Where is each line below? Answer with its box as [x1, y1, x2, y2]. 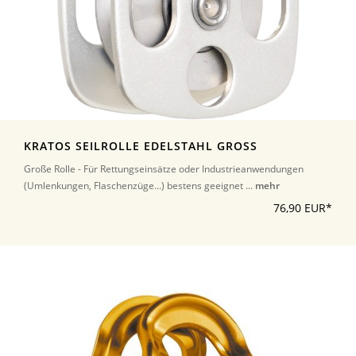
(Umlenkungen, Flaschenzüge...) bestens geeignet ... [24, 179, 255, 193]
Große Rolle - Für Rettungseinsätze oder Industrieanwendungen [24, 162, 304, 176]
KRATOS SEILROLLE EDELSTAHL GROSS [24, 139, 250, 154]
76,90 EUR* [273, 201, 332, 216]
